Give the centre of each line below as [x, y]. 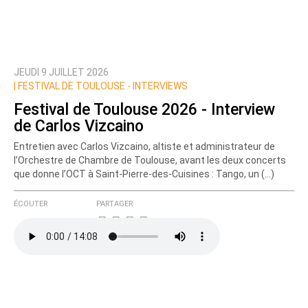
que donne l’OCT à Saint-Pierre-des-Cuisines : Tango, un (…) [144, 174]
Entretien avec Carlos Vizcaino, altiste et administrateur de [144, 147]
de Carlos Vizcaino [79, 126]
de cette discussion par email [93, 98]
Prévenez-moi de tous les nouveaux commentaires [155, 83]
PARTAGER [114, 204]
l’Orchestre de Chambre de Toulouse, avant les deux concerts [150, 161]
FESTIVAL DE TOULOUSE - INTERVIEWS [102, 86]
